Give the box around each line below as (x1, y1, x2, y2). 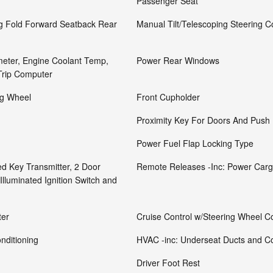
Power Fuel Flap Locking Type (136, 137, 253, 149)
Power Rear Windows (136, 54, 219, 66)
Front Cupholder (136, 91, 200, 103)
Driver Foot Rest (136, 257, 200, 269)
